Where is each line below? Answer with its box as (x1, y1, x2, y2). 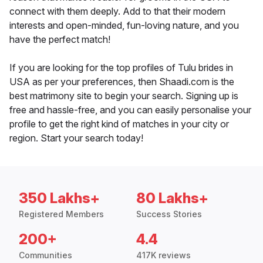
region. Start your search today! (9, 132, 143, 144)
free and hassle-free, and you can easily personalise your (9, 104, 251, 116)
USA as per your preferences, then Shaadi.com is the (9, 76, 234, 88)
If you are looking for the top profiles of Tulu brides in (9, 62, 233, 74)
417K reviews (136, 250, 191, 261)
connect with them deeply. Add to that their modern (9, 5, 225, 18)
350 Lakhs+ (19, 190, 100, 207)
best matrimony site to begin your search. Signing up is (9, 90, 238, 102)
